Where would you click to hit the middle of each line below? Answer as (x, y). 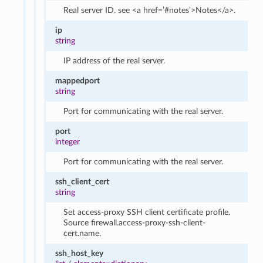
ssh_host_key (80, 253)
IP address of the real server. (114, 60)
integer (68, 141)
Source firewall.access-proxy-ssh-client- (135, 222)
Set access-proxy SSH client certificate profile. (147, 212)
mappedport (78, 80)
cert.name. (82, 233)
